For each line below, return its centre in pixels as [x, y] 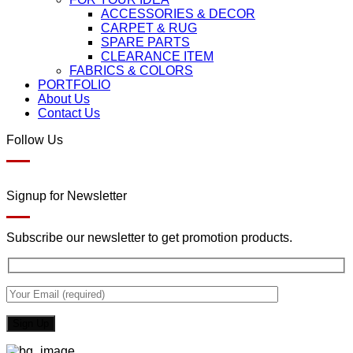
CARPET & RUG [149, 28]
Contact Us [69, 113]
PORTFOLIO [74, 85]
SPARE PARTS [145, 43]
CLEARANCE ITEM [157, 57]
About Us [64, 99]
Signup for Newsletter [67, 196]
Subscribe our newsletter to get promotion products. [149, 238]
